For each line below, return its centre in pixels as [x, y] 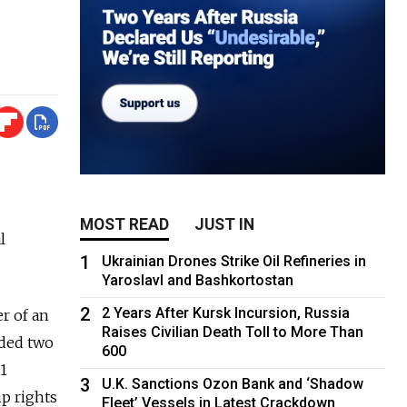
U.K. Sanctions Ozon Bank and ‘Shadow [233, 383]
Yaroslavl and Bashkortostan [198, 280]
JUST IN [225, 224]
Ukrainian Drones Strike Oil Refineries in [234, 261]
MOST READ [125, 224]
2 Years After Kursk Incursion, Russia [226, 313]
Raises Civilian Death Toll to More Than [233, 332]
